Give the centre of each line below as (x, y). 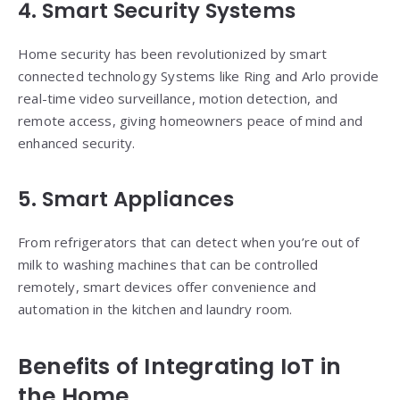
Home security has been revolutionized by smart (173, 54)
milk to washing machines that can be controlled (168, 265)
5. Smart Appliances (126, 200)
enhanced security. (77, 143)
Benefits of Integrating (149, 367)
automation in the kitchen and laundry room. (155, 309)
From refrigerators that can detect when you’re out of (189, 242)
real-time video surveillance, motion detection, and (178, 99)
